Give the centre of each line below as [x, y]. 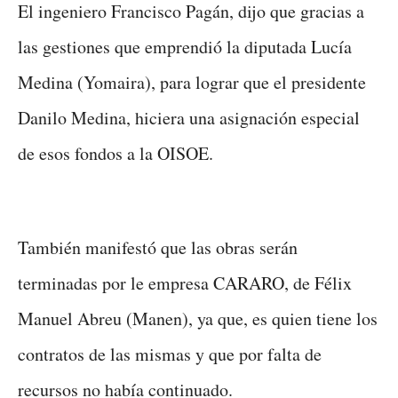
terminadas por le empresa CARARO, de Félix [185, 283]
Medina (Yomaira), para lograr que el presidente [192, 82]
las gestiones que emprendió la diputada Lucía [185, 46]
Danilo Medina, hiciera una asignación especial [189, 117]
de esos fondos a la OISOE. [115, 153]
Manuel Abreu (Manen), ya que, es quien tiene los [198, 318]
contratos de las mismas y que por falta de [170, 354]
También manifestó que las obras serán [158, 247]
